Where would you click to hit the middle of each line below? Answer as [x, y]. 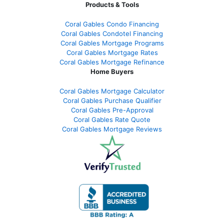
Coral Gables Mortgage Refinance [112, 62]
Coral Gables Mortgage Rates [112, 52]
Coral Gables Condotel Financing [112, 33]
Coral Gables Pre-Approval [112, 110]
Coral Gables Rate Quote [112, 119]
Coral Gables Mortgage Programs [112, 43]
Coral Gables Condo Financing [112, 24]
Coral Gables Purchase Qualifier [112, 100]
